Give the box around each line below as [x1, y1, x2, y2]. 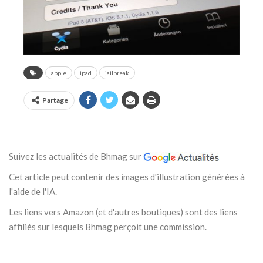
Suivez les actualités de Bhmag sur [9, 151, 143, 162]
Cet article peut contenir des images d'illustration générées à [9, 171, 245, 183]
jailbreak [105, 69, 129, 77]
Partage [42, 96, 68, 105]
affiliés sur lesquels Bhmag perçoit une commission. [9, 221, 207, 232]
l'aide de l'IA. [9, 186, 57, 197]
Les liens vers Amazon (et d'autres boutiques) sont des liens [9, 207, 238, 218]
